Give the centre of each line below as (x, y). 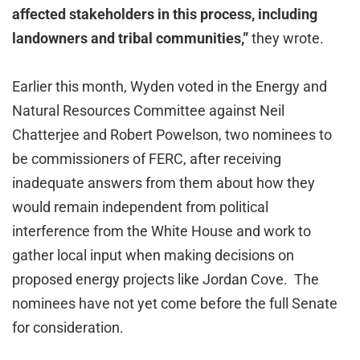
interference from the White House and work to (162, 231)
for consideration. (68, 327)
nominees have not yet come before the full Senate (175, 303)
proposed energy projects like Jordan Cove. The (166, 279)
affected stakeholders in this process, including (165, 14)
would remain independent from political (140, 207)
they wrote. (288, 38)
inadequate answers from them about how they (164, 183)
